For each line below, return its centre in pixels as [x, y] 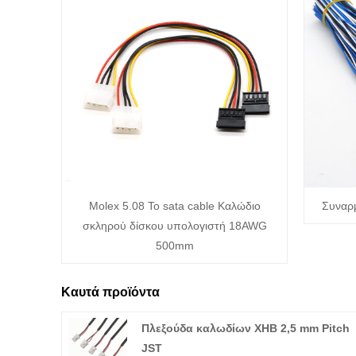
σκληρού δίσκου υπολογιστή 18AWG [174, 225]
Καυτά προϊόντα [110, 292]
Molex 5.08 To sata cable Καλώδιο [174, 205]
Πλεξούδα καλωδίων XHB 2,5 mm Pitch [246, 329]
